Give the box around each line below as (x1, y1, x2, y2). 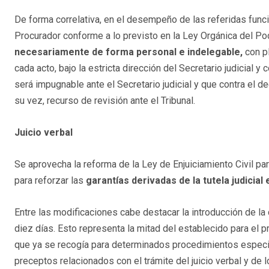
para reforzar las (14, 175, 86, 187)
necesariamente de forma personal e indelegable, (14, 46, 243, 58)
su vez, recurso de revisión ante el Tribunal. (14, 95, 195, 107)
